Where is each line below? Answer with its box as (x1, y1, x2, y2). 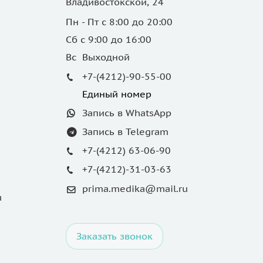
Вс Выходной (66, 51, 130, 63)
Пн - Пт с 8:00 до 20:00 (66, 16, 173, 28)
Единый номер (82, 88, 151, 100)
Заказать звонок (76, 230, 153, 242)
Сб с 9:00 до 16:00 (66, 33, 154, 45)
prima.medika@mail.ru (82, 183, 188, 195)
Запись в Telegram (82, 126, 168, 137)
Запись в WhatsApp (82, 107, 171, 119)
